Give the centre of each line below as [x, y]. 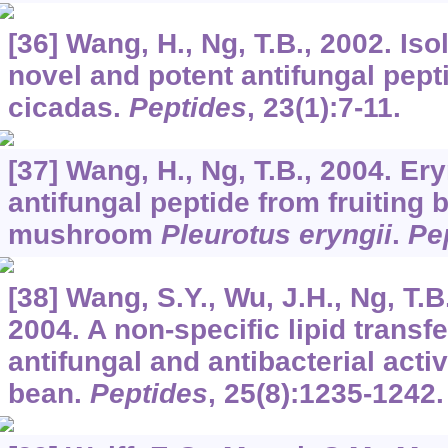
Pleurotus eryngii [276, 234]
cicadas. [68, 107]
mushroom [84, 234]
